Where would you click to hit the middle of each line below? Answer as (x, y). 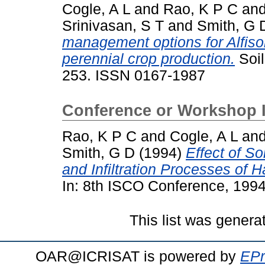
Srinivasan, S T (113, 26)
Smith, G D (98, 153)
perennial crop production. (148, 59)
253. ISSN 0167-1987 (134, 76)
